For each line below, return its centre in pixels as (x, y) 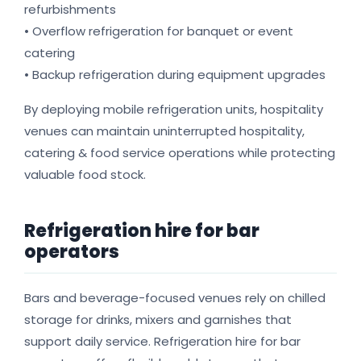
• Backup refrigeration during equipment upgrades (175, 75)
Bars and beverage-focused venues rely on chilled (175, 298)
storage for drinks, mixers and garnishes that (158, 320)
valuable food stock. (85, 175)
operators (72, 252)
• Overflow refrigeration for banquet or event (159, 31)
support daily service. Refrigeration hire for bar (162, 342)
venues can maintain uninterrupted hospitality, (164, 131)
